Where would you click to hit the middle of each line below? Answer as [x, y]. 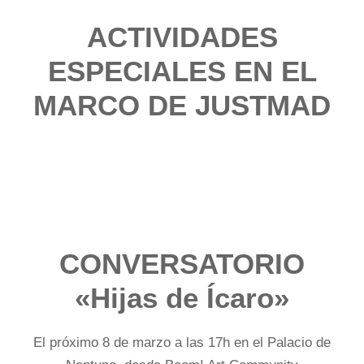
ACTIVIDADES [182, 37]
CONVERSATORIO [182, 263]
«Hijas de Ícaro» [182, 297]
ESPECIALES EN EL [182, 71]
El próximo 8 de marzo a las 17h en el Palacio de [182, 342]
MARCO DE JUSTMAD [182, 105]
